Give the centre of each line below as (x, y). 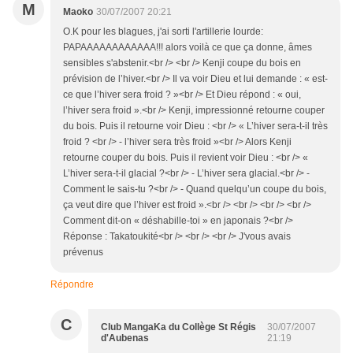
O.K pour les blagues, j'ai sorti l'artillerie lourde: (163, 32)
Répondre (72, 284)
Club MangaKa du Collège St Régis (178, 327)
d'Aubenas (125, 338)
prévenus (83, 252)
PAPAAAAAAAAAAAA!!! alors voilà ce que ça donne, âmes (188, 47)
